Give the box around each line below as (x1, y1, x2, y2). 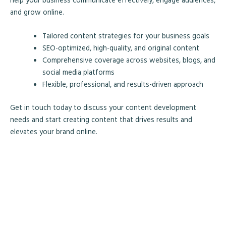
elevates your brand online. (10, 126, 97, 137)
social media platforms (42, 67, 115, 78)
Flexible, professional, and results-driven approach (42, 79, 203, 90)
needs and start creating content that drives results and (10, 114, 192, 125)
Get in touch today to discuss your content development (10, 101, 196, 112)
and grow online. (10, 6, 64, 17)
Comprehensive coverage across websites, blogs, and (42, 54, 215, 66)
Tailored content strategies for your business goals (42, 30, 209, 41)
